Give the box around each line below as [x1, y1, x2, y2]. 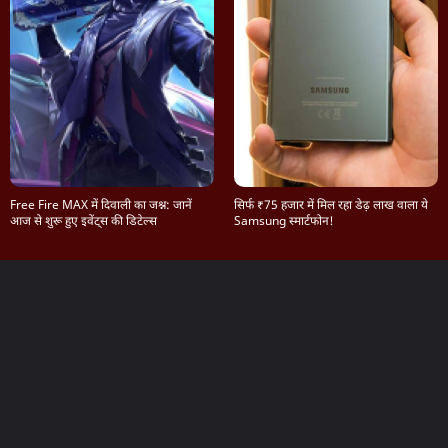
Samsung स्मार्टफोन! [234, 212, 334, 230]
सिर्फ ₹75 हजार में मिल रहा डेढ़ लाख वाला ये [234, 196, 428, 214]
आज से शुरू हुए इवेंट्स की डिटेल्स [10, 212, 157, 230]
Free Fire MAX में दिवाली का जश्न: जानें [10, 196, 192, 214]
